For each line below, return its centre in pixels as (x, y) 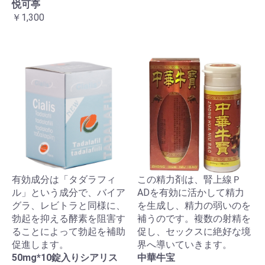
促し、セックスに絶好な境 (194, 232)
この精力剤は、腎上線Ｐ (189, 180)
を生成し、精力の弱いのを (194, 206)
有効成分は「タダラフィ (64, 180)
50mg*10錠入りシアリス (65, 258)
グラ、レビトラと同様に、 (69, 206)
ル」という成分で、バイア (69, 193)
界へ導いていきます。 (185, 245)
